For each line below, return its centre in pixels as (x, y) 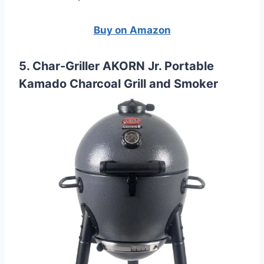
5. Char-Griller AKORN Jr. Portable (116, 66)
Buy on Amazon (132, 30)
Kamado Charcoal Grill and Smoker (118, 83)
